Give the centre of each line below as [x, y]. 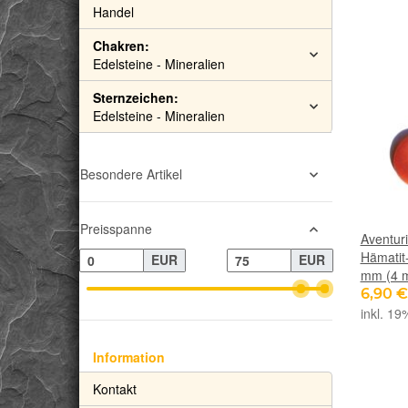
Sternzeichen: [136, 97]
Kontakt [115, 388]
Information [129, 357]
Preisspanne [116, 229]
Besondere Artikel [131, 174]
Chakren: [121, 46]
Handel [113, 12]
